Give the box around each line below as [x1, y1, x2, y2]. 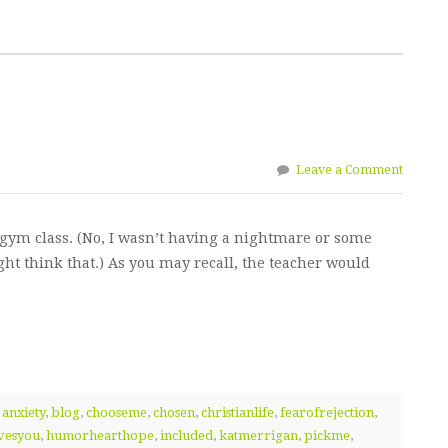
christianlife [201, 405, 275, 421]
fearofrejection [280, 405, 375, 421]
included [160, 428, 213, 444]
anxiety [2, 405, 46, 421]
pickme [304, 428, 350, 444]
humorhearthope [46, 428, 154, 444]
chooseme [86, 405, 148, 421]
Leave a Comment [296, 163, 404, 178]
